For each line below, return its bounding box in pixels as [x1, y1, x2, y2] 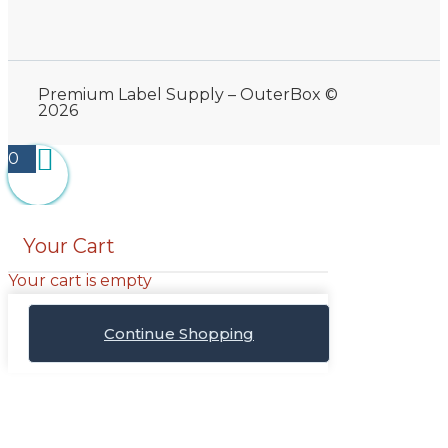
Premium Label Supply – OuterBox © [38, 84, 338, 104]
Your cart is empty [8, 270, 152, 290]
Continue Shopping [104, 323, 254, 343]
